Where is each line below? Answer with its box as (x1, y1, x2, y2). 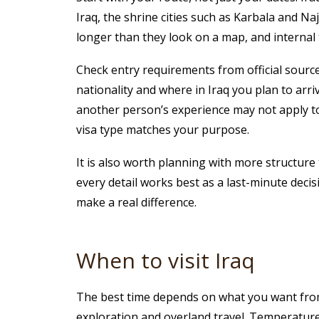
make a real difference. (75, 194, 197, 211)
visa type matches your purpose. (75, 122, 249, 138)
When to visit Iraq (75, 246, 255, 276)
